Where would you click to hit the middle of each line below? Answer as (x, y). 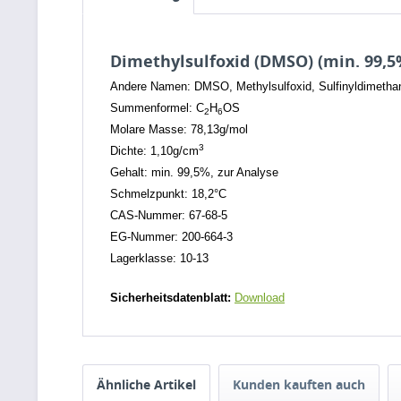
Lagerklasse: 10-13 (159, 258)
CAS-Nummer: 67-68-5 (169, 215)
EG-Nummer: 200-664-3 (171, 237)
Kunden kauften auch (299, 384)
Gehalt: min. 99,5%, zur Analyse (194, 172)
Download (260, 298)
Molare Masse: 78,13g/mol (179, 129)
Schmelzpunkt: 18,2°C (168, 194)
